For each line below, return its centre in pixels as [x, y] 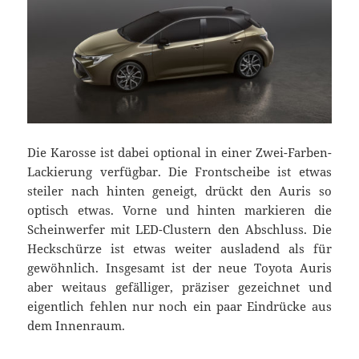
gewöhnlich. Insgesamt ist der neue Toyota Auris [179, 267]
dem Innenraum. [77, 325]
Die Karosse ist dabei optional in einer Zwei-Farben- [179, 152]
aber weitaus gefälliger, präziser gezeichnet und [179, 286]
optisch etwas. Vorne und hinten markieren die [179, 210]
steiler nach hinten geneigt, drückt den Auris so [179, 190]
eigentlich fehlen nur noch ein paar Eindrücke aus [179, 306]
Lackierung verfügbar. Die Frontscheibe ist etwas [179, 171]
